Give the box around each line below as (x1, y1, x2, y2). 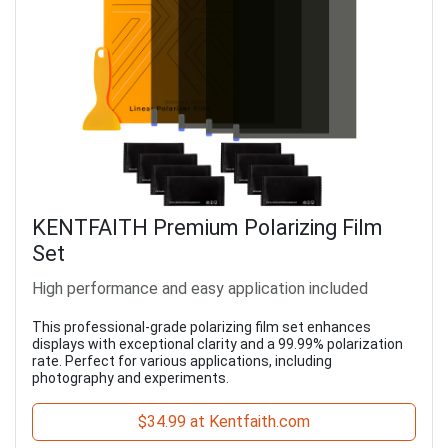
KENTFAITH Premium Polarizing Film (32, 214, 383, 240)
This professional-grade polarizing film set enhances (32, 318, 371, 335)
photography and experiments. (32, 369, 229, 386)
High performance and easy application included (32, 278, 368, 298)
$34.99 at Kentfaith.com (138, 411, 310, 431)
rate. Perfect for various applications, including (32, 352, 332, 369)
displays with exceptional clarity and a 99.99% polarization (32, 335, 403, 352)
